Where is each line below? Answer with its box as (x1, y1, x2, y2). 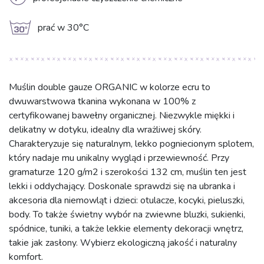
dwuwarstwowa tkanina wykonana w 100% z (9, 95, 196, 108)
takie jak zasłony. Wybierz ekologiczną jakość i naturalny (9, 236, 237, 249)
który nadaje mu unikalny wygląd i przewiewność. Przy (9, 151, 229, 164)
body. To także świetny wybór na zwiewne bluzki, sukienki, (9, 208, 245, 221)
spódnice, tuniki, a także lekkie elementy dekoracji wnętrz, (9, 222, 243, 235)
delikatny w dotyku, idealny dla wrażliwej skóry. (9, 123, 202, 136)
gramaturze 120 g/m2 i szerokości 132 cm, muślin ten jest (9, 166, 246, 179)
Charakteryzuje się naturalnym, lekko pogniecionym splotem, (9, 137, 254, 150)
